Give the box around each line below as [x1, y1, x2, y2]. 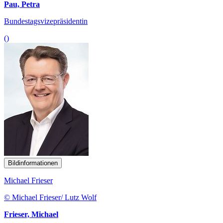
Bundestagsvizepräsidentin [4, 16, 88, 25]
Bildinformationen [8, 159, 58, 167]
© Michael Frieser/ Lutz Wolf [4, 193, 97, 202]
